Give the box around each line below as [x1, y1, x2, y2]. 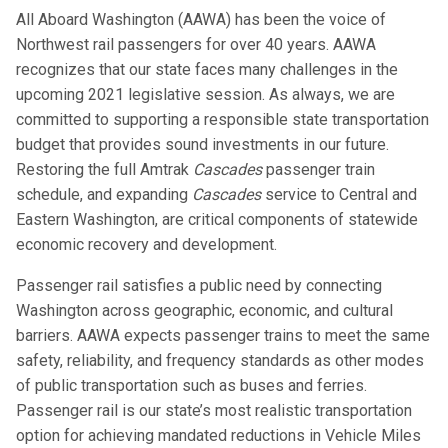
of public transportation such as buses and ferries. [16, 376, 367, 396]
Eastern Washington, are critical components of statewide [16, 210, 418, 230]
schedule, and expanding [16, 185, 192, 205]
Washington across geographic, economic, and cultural [16, 301, 393, 321]
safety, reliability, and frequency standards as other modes [16, 351, 424, 371]
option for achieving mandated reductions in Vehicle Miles [16, 426, 421, 446]
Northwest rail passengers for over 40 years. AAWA [16, 35, 376, 55]
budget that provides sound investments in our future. [16, 135, 389, 155]
